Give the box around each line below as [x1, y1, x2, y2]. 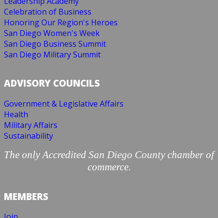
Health [4, 109, 28, 120]
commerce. [87, 161, 131, 173]
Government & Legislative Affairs [4, 98, 124, 109]
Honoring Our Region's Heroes [4, 17, 118, 28]
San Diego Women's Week [4, 27, 100, 38]
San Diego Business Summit [4, 38, 106, 49]
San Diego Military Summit [4, 49, 101, 60]
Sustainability [4, 130, 53, 141]
